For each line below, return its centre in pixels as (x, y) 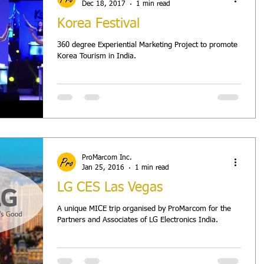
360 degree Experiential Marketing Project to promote (147, 45)
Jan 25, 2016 (103, 168)
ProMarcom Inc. (107, 158)
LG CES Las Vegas (110, 188)
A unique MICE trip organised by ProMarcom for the (144, 209)
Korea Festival (98, 24)
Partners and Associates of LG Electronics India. (138, 220)
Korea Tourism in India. (97, 56)
